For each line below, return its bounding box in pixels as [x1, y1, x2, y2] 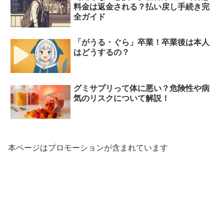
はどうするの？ [73, 48, 130, 57]
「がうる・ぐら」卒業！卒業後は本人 [73, 38, 210, 47]
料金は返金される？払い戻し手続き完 [73, 2, 210, 11]
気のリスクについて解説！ [73, 93, 170, 102]
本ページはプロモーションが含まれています [8, 143, 168, 152]
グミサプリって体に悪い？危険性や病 [73, 83, 210, 92]
